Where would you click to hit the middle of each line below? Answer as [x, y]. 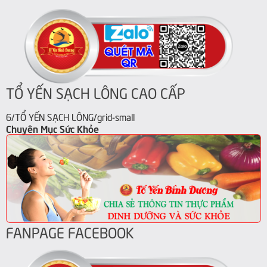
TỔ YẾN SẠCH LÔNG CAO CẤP [96, 92]
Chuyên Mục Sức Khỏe [52, 128]
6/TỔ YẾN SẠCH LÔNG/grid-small [70, 116]
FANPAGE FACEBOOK [70, 231]
